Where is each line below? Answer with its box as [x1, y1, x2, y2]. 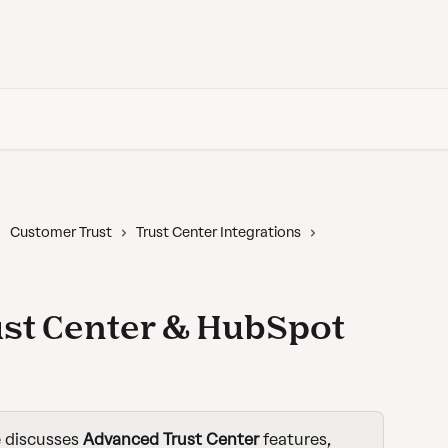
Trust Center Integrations [136, 224, 301, 241]
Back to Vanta [329, 23, 420, 40]
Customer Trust [10, 224, 112, 241]
